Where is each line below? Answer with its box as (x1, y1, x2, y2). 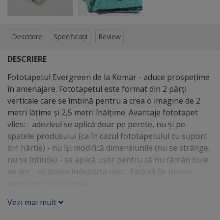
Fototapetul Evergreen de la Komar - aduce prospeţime (7, 71, 210, 82)
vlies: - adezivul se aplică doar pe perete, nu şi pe (7, 118, 185, 130)
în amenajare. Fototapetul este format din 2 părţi (7, 83, 187, 94)
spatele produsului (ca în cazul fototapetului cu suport (7, 130, 207, 141)
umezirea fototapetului (7, 177, 93, 189)
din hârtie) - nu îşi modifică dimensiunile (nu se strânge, (7, 142, 210, 153)
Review (98, 32, 121, 42)
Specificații (53, 32, 87, 42)
